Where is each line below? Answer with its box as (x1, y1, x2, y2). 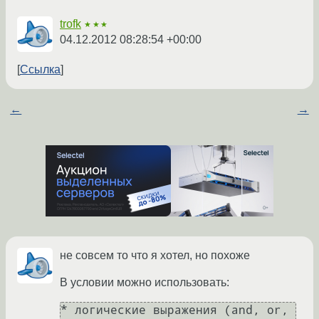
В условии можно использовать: (60, 276, 229, 289)
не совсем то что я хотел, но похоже (60, 249, 250, 262)
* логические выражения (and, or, (61, 303, 288, 318)
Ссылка (20, 63, 61, 76)
